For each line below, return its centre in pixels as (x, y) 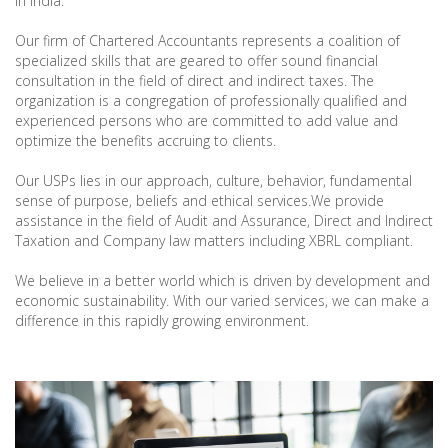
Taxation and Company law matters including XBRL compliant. (214, 240)
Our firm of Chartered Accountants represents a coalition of (207, 40)
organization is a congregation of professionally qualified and (211, 100)
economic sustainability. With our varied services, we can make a (222, 300)
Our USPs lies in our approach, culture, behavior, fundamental (213, 180)
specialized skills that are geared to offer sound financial (196, 60)
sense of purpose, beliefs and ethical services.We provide (199, 200)
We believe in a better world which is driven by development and (222, 280)
